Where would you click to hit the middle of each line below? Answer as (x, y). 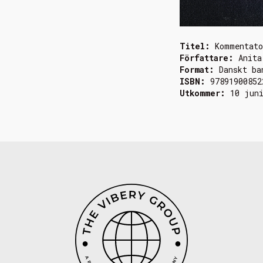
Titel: (197, 46)
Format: (199, 70)
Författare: (209, 58)
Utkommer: (205, 93)
